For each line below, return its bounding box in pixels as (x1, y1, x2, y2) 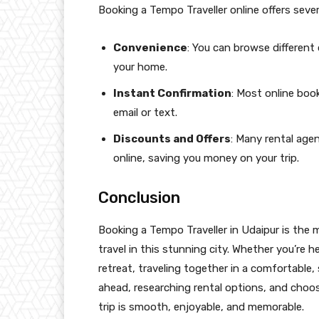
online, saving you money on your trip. (113, 152, 299, 165)
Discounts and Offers (113, 132, 231, 146)
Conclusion (98, 188, 180, 208)
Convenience (113, 41, 187, 55)
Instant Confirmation (113, 87, 231, 100)
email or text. (113, 106, 177, 120)
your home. (113, 61, 167, 74)
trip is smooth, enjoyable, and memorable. (98, 300, 304, 314)
